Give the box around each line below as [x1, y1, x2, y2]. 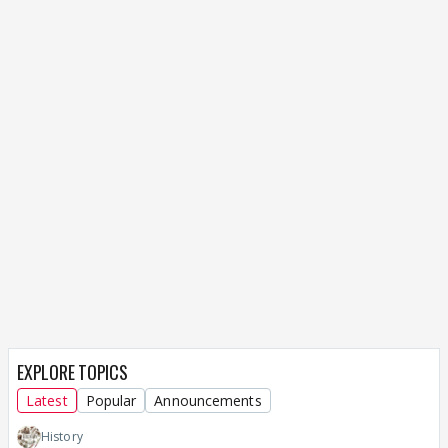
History [41, 428, 83, 446]
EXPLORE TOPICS [17, 359, 128, 386]
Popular [85, 391, 137, 411]
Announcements [154, 391, 262, 411]
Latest [26, 391, 68, 411]
